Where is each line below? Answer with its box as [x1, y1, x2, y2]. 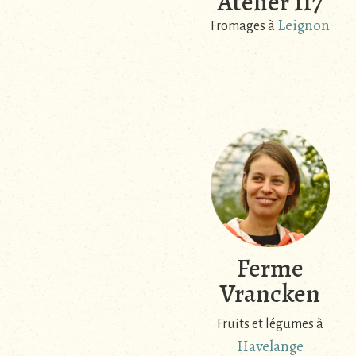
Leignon [277, 15, 330, 37]
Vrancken [219, 275, 320, 311]
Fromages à [210, 19, 277, 34]
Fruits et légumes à [216, 316, 323, 331]
